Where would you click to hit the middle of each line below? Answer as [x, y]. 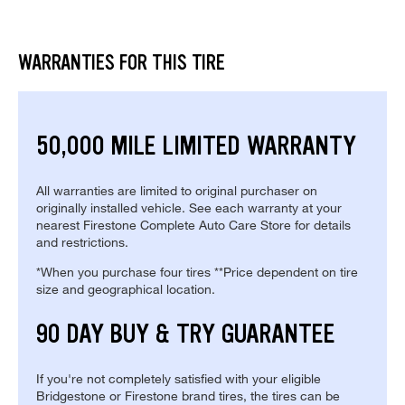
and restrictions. [82, 242]
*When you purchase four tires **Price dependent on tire [197, 272]
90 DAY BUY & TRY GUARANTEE [186, 334]
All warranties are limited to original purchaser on [177, 191]
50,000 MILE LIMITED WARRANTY [196, 146]
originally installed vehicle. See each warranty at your [189, 208]
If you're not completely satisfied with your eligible [179, 379]
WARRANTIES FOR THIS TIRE [122, 63]
